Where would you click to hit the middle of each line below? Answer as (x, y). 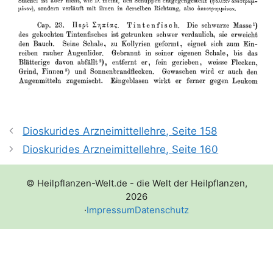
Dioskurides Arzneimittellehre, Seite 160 (121, 149)
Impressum (111, 210)
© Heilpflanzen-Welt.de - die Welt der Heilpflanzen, (136, 183)
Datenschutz (162, 210)
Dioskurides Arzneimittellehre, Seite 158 (120, 131)
